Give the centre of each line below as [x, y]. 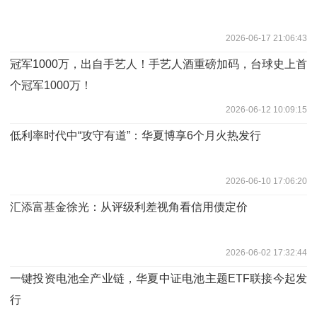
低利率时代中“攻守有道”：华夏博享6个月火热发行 [136, 135]
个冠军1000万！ [51, 85]
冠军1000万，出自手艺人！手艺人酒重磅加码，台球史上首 [158, 64]
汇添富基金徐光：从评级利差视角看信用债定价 [129, 207]
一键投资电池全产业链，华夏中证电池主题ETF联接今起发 [158, 278]
